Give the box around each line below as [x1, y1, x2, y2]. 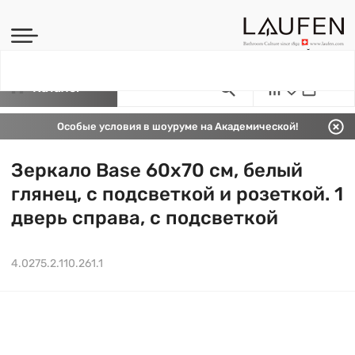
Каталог [32, 80, 82, 95]
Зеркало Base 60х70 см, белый [11, 159, 303, 181]
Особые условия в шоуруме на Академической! [57, 120, 298, 132]
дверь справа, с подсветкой [11, 207, 278, 229]
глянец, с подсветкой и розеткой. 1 [11, 183, 343, 205]
